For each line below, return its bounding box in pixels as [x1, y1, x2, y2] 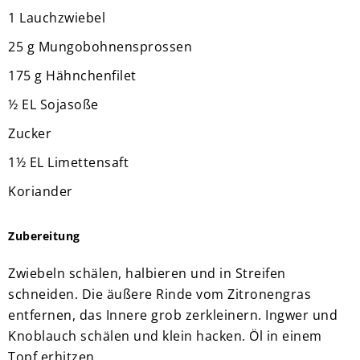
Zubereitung [8, 227, 80, 243]
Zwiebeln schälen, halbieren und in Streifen [8, 264, 286, 282]
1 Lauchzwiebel [8, 8, 105, 27]
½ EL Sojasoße [8, 95, 99, 113]
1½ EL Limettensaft [8, 153, 129, 171]
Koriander [8, 182, 73, 200]
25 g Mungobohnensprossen [8, 37, 192, 55]
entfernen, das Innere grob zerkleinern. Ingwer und [8, 305, 337, 324]
